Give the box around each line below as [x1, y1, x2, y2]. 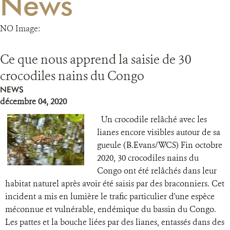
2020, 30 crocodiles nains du [97, 152, 199, 163]
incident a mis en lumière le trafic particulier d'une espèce [5, 191, 215, 202]
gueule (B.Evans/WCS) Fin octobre [97, 140, 222, 150]
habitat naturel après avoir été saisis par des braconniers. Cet [5, 178, 224, 189]
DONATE [100, 47, 130, 55]
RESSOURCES [94, 17, 136, 25]
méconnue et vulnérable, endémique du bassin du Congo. [5, 204, 216, 215]
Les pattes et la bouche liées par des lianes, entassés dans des [5, 217, 224, 227]
